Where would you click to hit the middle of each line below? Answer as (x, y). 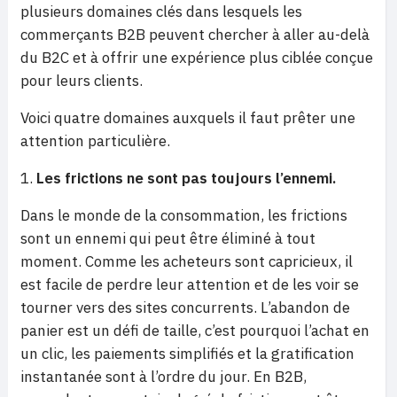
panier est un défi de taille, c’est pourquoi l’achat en (195, 331)
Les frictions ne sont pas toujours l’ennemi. (186, 178)
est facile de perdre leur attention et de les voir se (190, 284)
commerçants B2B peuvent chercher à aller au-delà (195, 35)
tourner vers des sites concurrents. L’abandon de (185, 307)
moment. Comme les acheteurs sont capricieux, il (187, 261)
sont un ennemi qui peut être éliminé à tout (168, 238)
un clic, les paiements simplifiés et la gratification (187, 354)
